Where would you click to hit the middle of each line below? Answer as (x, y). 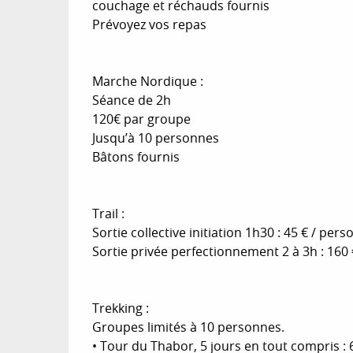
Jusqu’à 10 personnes (156, 137)
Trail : (109, 213)
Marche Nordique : (148, 81)
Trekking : (121, 308)
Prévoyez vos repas (150, 24)
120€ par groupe (142, 119)
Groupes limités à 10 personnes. (189, 327)
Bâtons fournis (136, 156)
